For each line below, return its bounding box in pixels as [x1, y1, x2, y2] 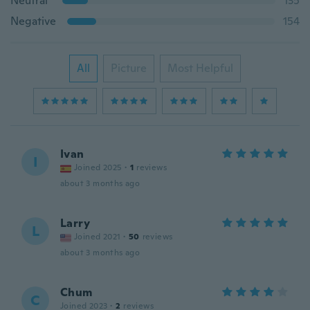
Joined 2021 [74, 231, 121, 242]
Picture [111, 61, 147, 75]
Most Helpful [167, 61, 233, 75]
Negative [10, 14, 56, 28]
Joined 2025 [74, 162, 122, 173]
